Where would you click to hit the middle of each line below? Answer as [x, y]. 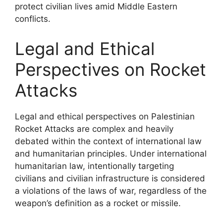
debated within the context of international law [108, 141]
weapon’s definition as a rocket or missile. [98, 203]
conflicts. [33, 19]
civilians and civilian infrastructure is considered [110, 178]
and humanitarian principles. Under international [111, 153]
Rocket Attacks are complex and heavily [94, 129]
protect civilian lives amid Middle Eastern [96, 6]
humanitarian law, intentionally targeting [94, 166]
